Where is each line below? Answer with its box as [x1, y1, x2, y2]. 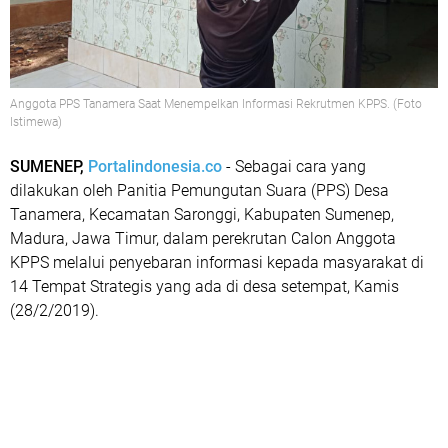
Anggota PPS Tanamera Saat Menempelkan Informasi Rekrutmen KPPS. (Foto [10, 97, 422, 111]
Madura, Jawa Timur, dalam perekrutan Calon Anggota [10, 229, 396, 248]
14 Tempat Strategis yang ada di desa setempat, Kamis [10, 277, 399, 296]
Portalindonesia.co [88, 157, 222, 176]
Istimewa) [10, 115, 62, 129]
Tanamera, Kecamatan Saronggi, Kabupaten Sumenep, [10, 205, 394, 224]
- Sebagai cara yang [222, 157, 366, 176]
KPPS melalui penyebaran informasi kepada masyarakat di [10, 253, 424, 272]
